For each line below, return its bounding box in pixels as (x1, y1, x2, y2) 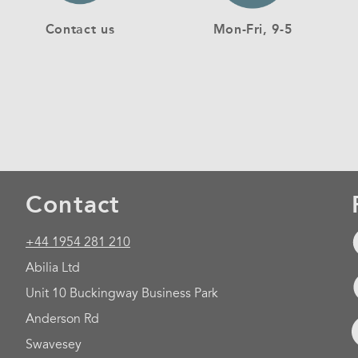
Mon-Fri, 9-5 (213, 21, 292, 37)
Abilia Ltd (25, 260, 80, 276)
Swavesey (25, 336, 82, 352)
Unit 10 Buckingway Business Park (25, 285, 218, 301)
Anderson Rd (25, 311, 99, 327)
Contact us (45, 21, 115, 37)
